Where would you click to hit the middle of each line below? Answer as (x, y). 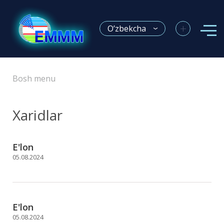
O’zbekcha (127, 28)
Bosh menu (34, 78)
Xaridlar (37, 115)
